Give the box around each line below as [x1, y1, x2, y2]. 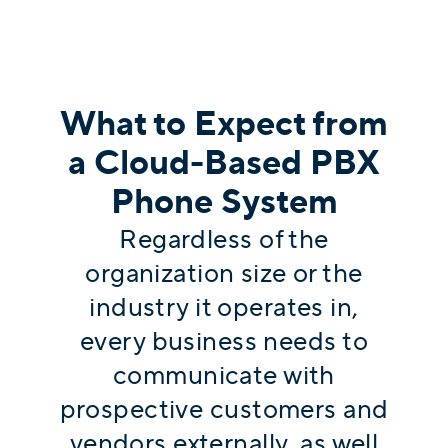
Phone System [110, 176, 338, 228]
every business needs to [80, 322, 368, 361]
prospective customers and [59, 390, 389, 429]
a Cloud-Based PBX [68, 137, 380, 189]
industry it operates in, [89, 288, 359, 327]
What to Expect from [60, 98, 388, 150]
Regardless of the [119, 220, 329, 259]
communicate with [113, 356, 335, 395]
